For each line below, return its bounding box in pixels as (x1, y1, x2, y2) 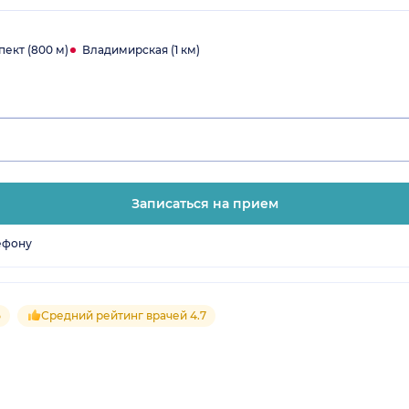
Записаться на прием (131, 195, 278, 213)
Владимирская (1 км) (82, 42, 200, 57)
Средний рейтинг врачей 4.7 (41, 309, 206, 323)
